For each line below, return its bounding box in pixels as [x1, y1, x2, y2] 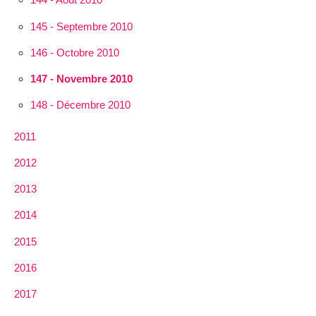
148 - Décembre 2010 [30, 99, 130, 111]
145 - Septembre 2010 [30, 20, 133, 32]
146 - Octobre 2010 [30, 46, 119, 59]
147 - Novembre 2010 [30, 72, 133, 85]
